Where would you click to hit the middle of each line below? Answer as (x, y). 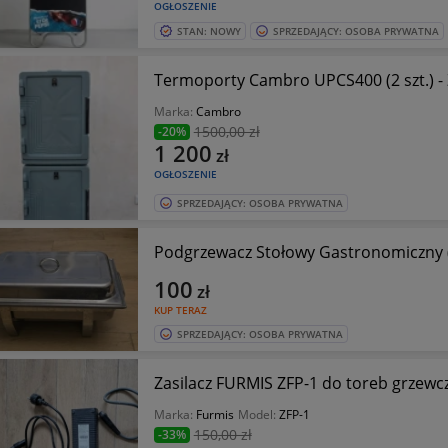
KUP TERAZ (180, 309)
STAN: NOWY (208, 30)
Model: (258, 414)
